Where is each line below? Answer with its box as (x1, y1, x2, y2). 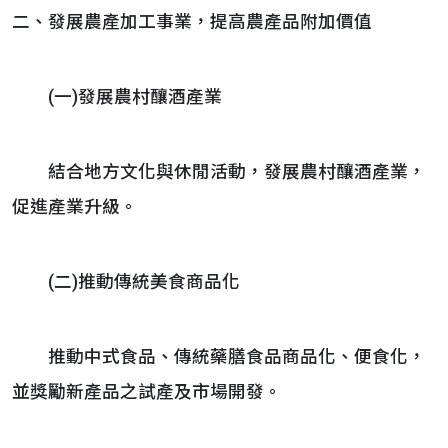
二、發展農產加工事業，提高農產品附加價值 (12, 12, 372, 32)
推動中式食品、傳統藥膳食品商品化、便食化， (12, 347, 426, 367)
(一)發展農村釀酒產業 (12, 87, 222, 107)
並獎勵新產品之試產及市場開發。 (12, 382, 282, 402)
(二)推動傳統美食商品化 (12, 272, 240, 292)
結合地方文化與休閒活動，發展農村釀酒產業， (12, 162, 426, 182)
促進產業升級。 (12, 197, 138, 217)
